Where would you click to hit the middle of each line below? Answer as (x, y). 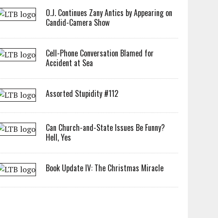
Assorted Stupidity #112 (82, 93)
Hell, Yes (59, 137)
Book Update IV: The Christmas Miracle (105, 168)
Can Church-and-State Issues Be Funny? (106, 127)
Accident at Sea (70, 63)
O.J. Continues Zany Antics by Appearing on (109, 13)
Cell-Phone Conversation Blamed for (100, 53)
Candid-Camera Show (78, 22)
